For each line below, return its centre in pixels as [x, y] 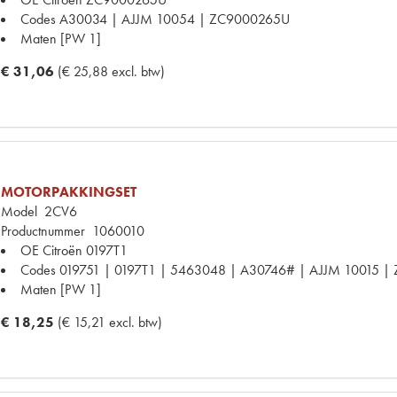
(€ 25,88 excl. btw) [111, 71]
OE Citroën [51, 250]
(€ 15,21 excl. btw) [110, 322]
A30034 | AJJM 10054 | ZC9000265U [175, 19]
